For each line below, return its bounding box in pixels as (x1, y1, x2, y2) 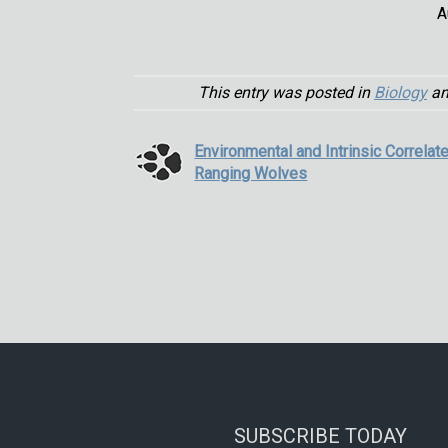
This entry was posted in (198, 82, 374, 102)
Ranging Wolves (194, 163, 308, 183)
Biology (374, 82, 427, 102)
